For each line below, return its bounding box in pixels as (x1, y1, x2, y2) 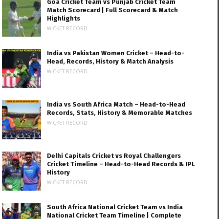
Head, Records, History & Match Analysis (47, 58, 174, 65)
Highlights (47, 15, 81, 22)
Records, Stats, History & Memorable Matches (47, 109, 193, 116)
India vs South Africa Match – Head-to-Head (47, 101, 186, 108)
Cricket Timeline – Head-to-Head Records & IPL (47, 160, 196, 168)
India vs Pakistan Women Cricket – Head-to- (47, 49, 185, 57)
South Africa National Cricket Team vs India (47, 203, 183, 211)
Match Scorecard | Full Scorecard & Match (47, 6, 178, 14)
